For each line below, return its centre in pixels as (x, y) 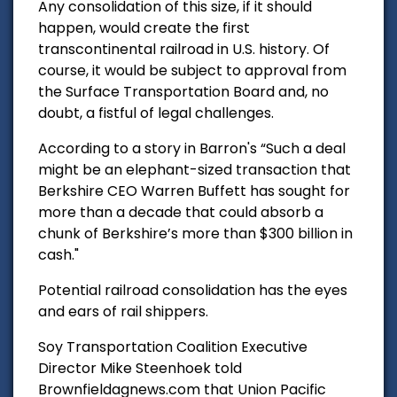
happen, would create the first (144, 27)
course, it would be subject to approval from (192, 70)
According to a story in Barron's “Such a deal (192, 148)
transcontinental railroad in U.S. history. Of (184, 49)
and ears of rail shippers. (125, 311)
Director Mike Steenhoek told (140, 368)
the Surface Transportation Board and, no (183, 91)
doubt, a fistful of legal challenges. (156, 113)
